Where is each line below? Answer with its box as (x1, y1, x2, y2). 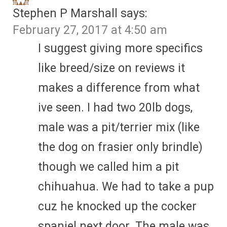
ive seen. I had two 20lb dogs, (38, 100, 193, 115)
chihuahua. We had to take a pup (38, 179, 214, 194)
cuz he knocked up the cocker (38, 199, 197, 213)
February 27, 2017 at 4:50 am (13, 23, 167, 37)
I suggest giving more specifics (38, 41, 203, 55)
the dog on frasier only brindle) (38, 140, 203, 154)
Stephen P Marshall (13, 6, 118, 20)
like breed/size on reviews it (38, 61, 185, 75)
